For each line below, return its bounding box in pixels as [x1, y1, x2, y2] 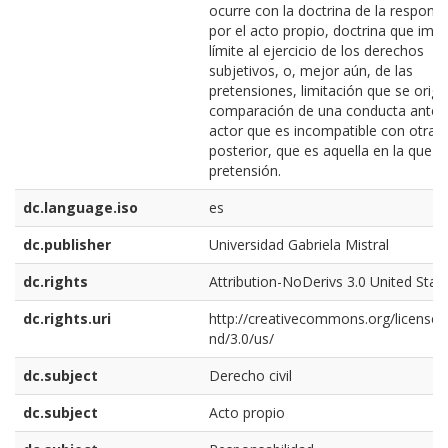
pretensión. [209, 161, 281, 181]
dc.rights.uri [23, 309, 111, 329]
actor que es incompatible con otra [209, 121, 436, 141]
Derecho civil [209, 366, 292, 386]
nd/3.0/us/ [209, 329, 274, 349]
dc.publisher [23, 235, 111, 255]
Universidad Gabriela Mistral [209, 235, 389, 255]
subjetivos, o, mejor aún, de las [209, 61, 413, 81]
